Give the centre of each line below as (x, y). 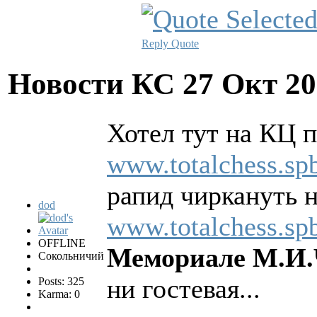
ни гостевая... (184, 289)
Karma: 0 (59, 294)
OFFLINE (62, 243)
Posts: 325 (61, 282)
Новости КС (95, 84)
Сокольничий (71, 256)
